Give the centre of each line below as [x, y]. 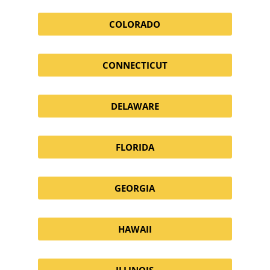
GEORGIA [135, 188]
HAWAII [135, 229]
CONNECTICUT [135, 65]
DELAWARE [135, 106]
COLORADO [135, 24]
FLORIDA [135, 147]
